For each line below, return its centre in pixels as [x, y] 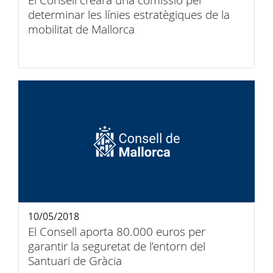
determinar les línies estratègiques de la [129, 15]
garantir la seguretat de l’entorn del [117, 246]
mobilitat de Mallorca [81, 29]
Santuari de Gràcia [75, 261]
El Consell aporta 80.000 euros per [117, 232]
